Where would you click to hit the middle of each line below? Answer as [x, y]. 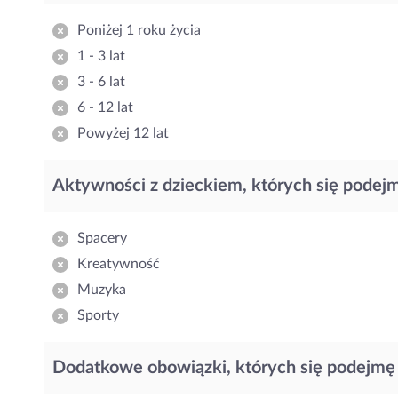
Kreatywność [119, 264]
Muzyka [102, 290]
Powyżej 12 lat [123, 133]
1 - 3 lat [101, 56]
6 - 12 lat [105, 107]
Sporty [98, 315]
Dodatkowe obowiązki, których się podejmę [224, 368]
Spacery [102, 238]
